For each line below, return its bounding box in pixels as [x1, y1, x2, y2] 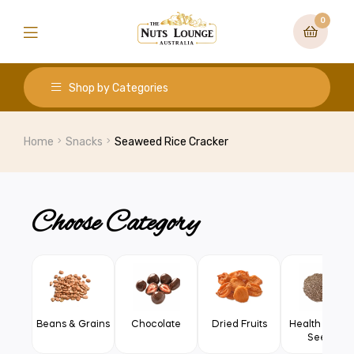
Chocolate [131, 319, 181, 330]
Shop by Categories [69, 81, 168, 96]
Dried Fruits [211, 319, 267, 330]
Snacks [66, 135, 104, 149]
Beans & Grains [36, 319, 110, 330]
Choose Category [32, 205, 199, 243]
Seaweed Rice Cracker [115, 135, 229, 149]
